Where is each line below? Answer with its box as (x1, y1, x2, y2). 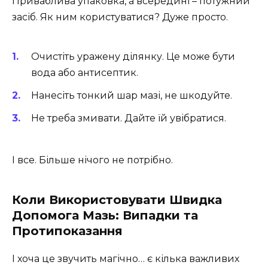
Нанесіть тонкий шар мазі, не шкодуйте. (31, 89, 232, 101)
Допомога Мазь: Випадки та (12, 208, 198, 223)
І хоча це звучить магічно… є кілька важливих (12, 253, 239, 265)
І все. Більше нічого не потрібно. (12, 154, 173, 166)
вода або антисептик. (31, 66, 138, 78)
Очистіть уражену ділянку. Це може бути (31, 50, 235, 62)
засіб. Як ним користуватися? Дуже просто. (12, 11, 228, 23)
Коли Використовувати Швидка (12, 193, 222, 208)
